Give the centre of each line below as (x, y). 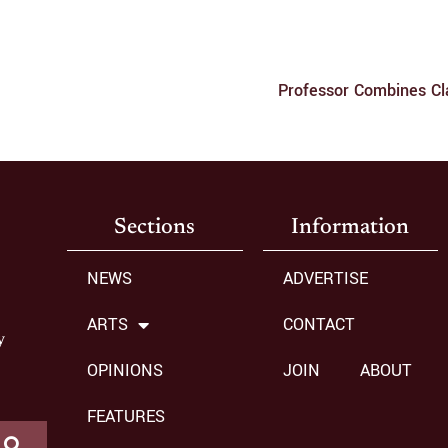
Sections (155, 228)
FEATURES (125, 417)
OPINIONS (124, 371)
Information (350, 228)
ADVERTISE (325, 279)
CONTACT (319, 325)
